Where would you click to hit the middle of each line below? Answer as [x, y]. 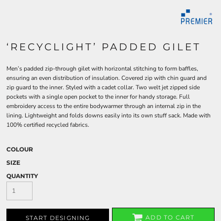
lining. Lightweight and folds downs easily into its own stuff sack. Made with [109, 115]
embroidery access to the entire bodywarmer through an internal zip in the [104, 106]
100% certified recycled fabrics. [48, 125]
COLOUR [20, 149]
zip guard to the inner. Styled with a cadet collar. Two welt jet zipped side [103, 87]
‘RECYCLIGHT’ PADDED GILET [104, 47]
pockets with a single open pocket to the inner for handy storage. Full [98, 97]
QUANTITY [22, 176]
